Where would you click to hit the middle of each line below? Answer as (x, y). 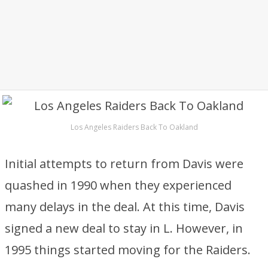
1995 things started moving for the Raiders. (128, 250)
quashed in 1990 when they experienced (118, 185)
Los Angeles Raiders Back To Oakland (134, 127)
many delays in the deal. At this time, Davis (125, 207)
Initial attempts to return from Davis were (124, 164)
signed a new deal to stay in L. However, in (124, 228)
